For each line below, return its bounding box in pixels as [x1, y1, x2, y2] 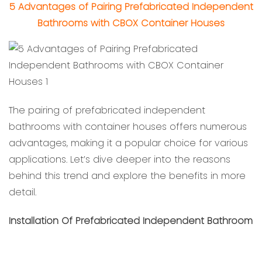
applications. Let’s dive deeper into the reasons [9, 153, 230, 167]
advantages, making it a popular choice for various [9, 136, 248, 150]
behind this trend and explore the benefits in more [9, 169, 246, 183]
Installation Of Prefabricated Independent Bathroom [9, 213, 253, 227]
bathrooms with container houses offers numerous [9, 120, 247, 134]
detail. [9, 185, 36, 199]
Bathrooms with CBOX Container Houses [37, 16, 225, 30]
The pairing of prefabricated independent [9, 104, 205, 118]
